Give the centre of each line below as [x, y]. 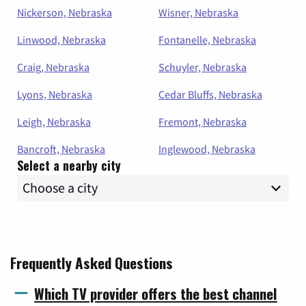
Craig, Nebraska [53, 67]
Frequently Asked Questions [92, 262]
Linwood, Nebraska [61, 39]
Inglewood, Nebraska [207, 149]
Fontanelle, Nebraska [207, 39]
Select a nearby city [69, 165]
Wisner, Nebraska [198, 12]
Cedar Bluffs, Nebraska [210, 94]
